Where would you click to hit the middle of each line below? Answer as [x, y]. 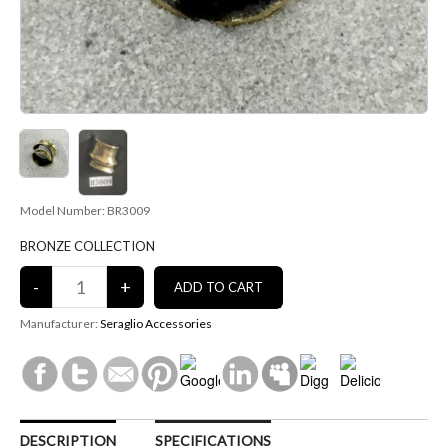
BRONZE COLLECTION [87, 246]
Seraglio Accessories [156, 324]
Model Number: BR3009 [85, 211]
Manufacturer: [60, 324]
